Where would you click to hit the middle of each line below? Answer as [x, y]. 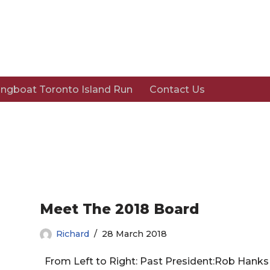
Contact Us [177, 90]
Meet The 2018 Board [119, 209]
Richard [73, 234]
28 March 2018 [134, 234]
